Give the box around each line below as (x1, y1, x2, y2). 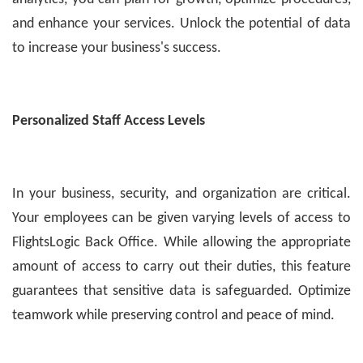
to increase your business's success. (12, 41, 221, 57)
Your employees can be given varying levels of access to (12, 211, 351, 227)
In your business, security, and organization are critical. (12, 186, 351, 203)
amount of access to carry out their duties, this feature (12, 259, 351, 275)
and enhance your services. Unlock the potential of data (12, 16, 351, 32)
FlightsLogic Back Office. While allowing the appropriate (12, 235, 351, 251)
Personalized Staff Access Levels (12, 113, 205, 130)
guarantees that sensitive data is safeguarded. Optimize (12, 284, 351, 300)
